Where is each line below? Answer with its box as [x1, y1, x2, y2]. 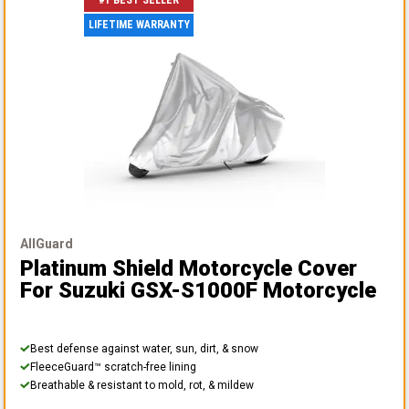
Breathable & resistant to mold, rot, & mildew [30, 378, 254, 392]
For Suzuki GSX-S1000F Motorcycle [20, 277, 376, 303]
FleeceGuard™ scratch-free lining [30, 360, 196, 373]
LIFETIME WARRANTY [88, 18, 190, 32]
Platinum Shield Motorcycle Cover [20, 255, 357, 281]
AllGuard [20, 236, 73, 251]
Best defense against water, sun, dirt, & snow [30, 341, 258, 355]
